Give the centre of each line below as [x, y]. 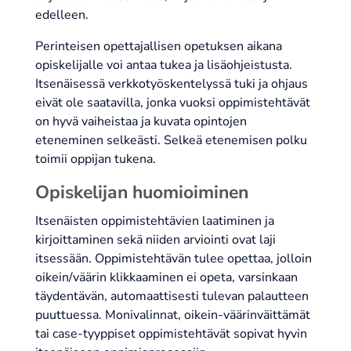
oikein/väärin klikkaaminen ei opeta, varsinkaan [166, 278]
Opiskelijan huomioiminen [141, 193]
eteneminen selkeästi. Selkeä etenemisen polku [171, 141]
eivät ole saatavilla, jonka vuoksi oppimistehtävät [172, 103]
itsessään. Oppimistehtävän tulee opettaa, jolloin [173, 259]
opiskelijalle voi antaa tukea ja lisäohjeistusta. [163, 65]
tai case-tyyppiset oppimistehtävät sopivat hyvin [171, 334]
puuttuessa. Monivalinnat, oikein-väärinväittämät [172, 315]
